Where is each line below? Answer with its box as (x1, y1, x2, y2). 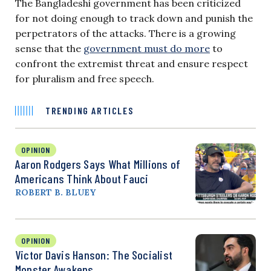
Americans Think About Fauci (15, 171, 149, 186)
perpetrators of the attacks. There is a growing (15, 27, 236, 39)
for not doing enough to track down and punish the (15, 11, 253, 24)
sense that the (15, 42, 83, 54)
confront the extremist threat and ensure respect (15, 57, 248, 70)
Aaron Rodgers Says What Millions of (15, 156, 181, 171)
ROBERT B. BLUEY (15, 186, 96, 198)
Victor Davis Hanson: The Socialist (15, 247, 173, 262)
